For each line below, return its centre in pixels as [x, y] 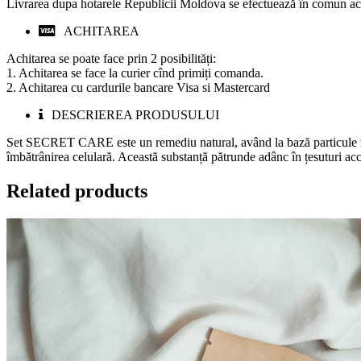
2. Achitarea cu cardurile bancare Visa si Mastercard [138, 87]
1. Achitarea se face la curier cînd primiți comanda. [135, 73]
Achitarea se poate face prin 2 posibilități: [111, 58]
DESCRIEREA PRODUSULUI [135, 114]
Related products [77, 191]
